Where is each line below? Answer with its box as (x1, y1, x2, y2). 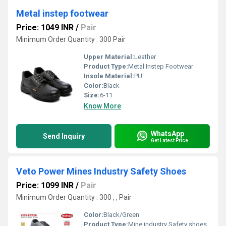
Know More (84, 102, 121, 110)
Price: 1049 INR (16, 23, 74, 32)
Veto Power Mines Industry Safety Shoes (16, 166, 186, 177)
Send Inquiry (43, 132, 85, 140)
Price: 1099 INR (16, 181, 74, 190)
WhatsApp (151, 129, 184, 138)
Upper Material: (84, 53, 134, 61)
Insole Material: (84, 72, 134, 80)
